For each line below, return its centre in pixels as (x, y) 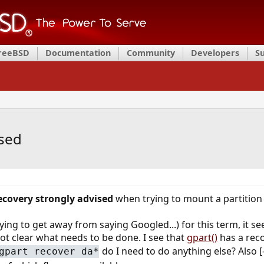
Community (151, 53)
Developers (215, 53)
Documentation (78, 53)
